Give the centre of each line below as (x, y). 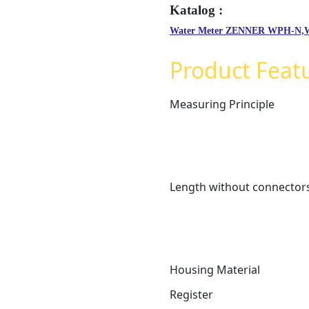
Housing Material (215, 269)
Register (191, 294)
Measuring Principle (222, 104)
